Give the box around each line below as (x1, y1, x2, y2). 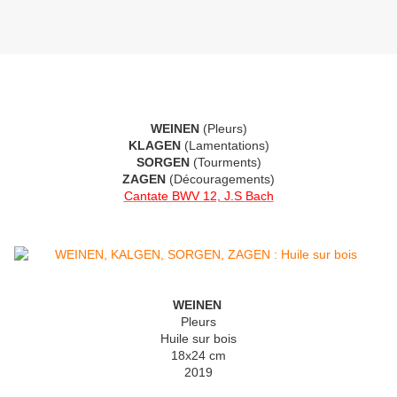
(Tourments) (189, 155, 261, 170)
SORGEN (136, 155, 190, 170)
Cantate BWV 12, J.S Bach (123, 189, 274, 204)
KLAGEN (128, 138, 181, 153)
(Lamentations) (180, 138, 269, 153)
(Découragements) (166, 172, 275, 187)
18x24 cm (171, 348, 226, 363)
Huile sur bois (160, 331, 237, 346)
